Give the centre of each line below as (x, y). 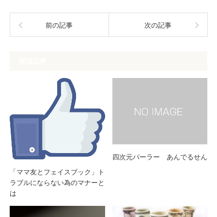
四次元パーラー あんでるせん (160, 157)
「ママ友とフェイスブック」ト (57, 172)
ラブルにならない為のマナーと (57, 183)
